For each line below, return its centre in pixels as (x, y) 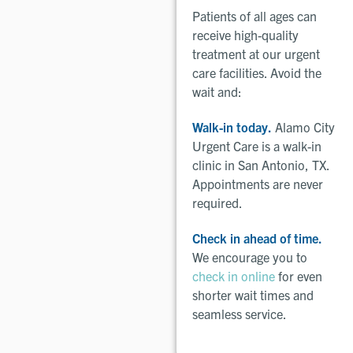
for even (299, 275)
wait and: (217, 91)
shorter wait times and (253, 294)
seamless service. (240, 313)
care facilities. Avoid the (257, 72)
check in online (234, 275)
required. (217, 202)
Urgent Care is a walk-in (257, 145)
